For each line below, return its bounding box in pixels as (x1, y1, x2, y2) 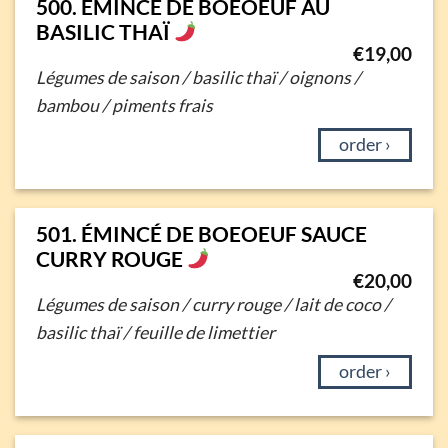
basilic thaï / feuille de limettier (35, 322, 275, 344)
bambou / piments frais (35, 95, 213, 117)
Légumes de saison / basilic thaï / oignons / (35, 67, 361, 89)
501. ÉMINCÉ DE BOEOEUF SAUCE (35, 220, 367, 246)
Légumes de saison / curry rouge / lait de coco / (35, 294, 391, 316)
